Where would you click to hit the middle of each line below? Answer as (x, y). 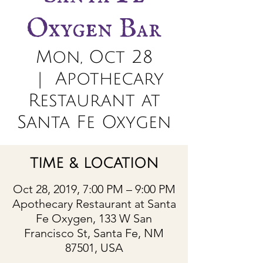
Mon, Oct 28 (94, 57)
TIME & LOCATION (94, 163)
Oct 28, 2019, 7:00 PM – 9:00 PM (94, 189)
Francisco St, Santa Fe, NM (94, 233)
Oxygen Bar (94, 29)
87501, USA (94, 248)
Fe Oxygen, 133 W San (94, 218)
